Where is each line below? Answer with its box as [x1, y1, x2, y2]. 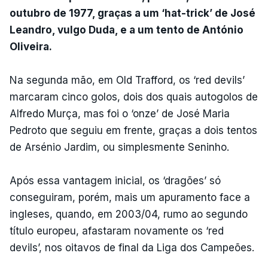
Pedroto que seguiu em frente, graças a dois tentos [10, 124, 257, 136]
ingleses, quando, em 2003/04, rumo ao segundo [10, 208, 248, 220]
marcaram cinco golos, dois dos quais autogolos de [10, 90, 258, 103]
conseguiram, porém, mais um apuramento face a [10, 191, 250, 203]
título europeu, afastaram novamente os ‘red [10, 224, 224, 237]
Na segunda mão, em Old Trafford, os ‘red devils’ [10, 74, 245, 86]
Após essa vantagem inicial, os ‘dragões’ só [10, 174, 221, 187]
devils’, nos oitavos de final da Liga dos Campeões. [10, 241, 254, 254]
